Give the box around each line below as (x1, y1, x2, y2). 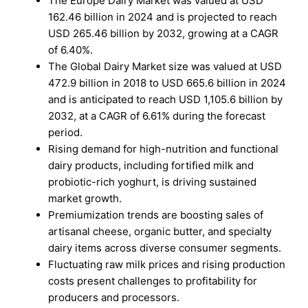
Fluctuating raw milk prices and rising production (48, 258, 286, 271)
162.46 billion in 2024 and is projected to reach (48, 10, 278, 23)
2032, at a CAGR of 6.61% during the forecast (48, 109, 266, 122)
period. (48, 126, 83, 139)
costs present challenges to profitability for (48, 274, 258, 287)
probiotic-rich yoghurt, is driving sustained (48, 175, 257, 188)
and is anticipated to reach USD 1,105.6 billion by (48, 93, 283, 106)
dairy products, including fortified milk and (48, 159, 254, 172)
